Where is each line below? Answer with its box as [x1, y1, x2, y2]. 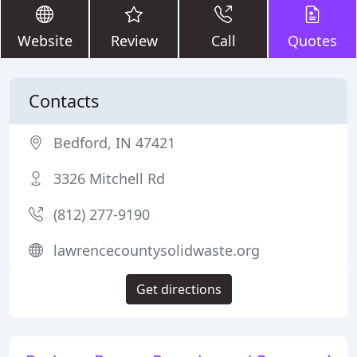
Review [110, 31, 158, 50]
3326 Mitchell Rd [53, 169, 165, 188]
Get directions [135, 280, 222, 298]
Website [17, 31, 73, 50]
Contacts [29, 89, 99, 112]
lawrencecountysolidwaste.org [53, 241, 260, 260]
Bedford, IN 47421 [53, 133, 175, 152]
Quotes [288, 31, 337, 50]
